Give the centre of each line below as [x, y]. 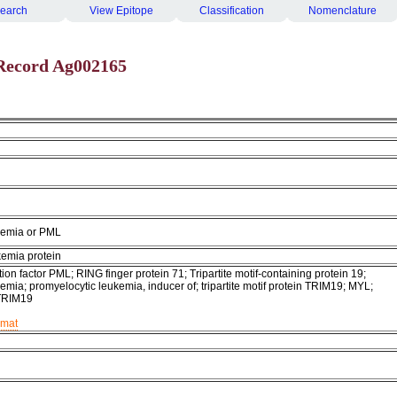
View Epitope [121, 11]
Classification [232, 11]
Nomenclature [343, 11]
